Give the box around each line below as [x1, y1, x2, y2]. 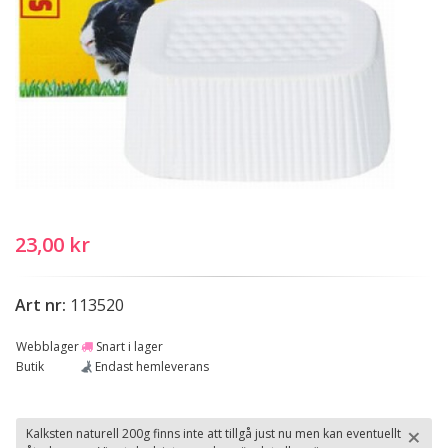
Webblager [16, 338, 79, 356]
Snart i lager [93, 338, 163, 356]
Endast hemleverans [92, 358, 209, 376]
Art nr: [15, 294, 66, 317]
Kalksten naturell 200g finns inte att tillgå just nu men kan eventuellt [26, 425, 401, 443]
